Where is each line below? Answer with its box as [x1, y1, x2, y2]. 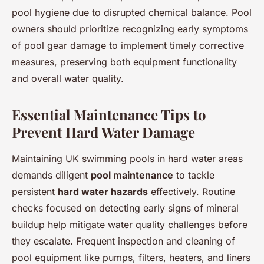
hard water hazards [58, 186, 148, 197]
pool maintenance [91, 169, 173, 181]
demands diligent [12, 169, 91, 181]
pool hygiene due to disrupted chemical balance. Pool [12, 6, 252, 18]
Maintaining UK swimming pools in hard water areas [12, 153, 243, 164]
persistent [12, 186, 58, 197]
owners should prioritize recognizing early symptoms [12, 23, 248, 35]
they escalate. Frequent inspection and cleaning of [12, 235, 235, 247]
